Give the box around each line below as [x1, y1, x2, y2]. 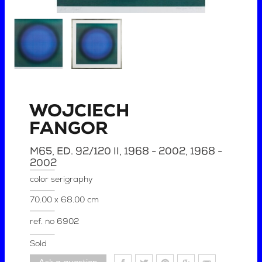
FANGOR [29, 120, 109, 139]
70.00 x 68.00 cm [30, 196, 99, 205]
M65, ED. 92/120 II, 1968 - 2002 [30, 147, 186, 157]
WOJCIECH [29, 103, 130, 122]
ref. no [30, 218, 57, 227]
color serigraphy [30, 175, 93, 185]
